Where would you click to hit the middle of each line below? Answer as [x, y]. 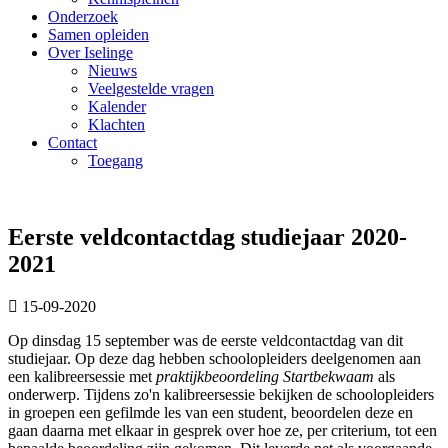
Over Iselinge [90, 52]
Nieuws [112, 70]
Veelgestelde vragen [151, 88]
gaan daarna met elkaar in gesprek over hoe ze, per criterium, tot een [222, 430]
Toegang [115, 160]
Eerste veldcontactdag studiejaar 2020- [207, 236]
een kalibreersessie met [82, 376]
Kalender [117, 106]
